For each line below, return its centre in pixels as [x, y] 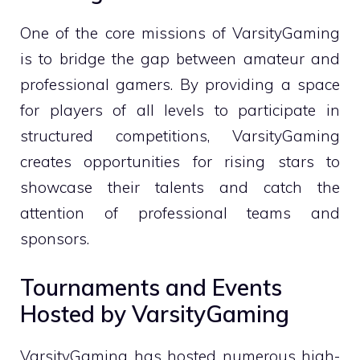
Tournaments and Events [151, 287]
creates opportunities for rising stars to [180, 161]
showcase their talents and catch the [180, 187]
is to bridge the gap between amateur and [180, 58]
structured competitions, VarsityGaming [180, 135]
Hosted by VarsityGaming [155, 314]
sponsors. [55, 238]
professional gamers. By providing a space [180, 84]
